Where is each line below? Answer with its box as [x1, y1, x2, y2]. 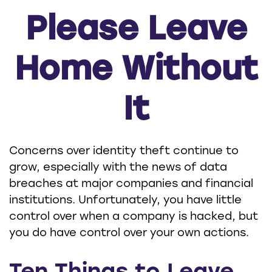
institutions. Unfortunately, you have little [9, 195, 242, 206]
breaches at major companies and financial [9, 178, 253, 190]
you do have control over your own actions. [9, 228, 249, 239]
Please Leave [25, 14, 246, 48]
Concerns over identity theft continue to [9, 146, 239, 157]
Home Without [14, 54, 258, 88]
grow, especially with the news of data [9, 162, 227, 174]
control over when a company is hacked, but [9, 211, 258, 223]
